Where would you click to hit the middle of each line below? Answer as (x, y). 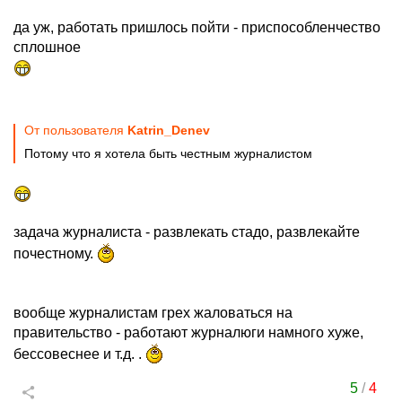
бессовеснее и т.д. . (79, 354)
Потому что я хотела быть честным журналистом (168, 153)
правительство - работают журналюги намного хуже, (188, 332)
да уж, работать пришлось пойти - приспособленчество (197, 27)
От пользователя (76, 130)
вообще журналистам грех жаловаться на (153, 313)
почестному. (55, 253)
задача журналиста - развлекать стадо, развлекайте (187, 232)
